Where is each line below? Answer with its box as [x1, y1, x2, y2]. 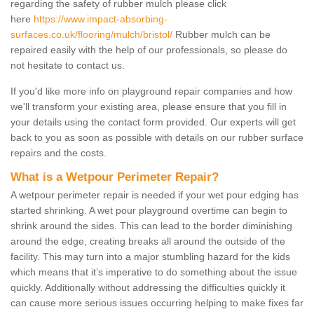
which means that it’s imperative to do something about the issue [11, 266, 297, 278]
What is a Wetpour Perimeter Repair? [11, 170, 219, 184]
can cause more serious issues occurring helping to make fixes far [11, 296, 303, 308]
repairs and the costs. [11, 146, 107, 158]
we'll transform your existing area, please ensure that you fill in [11, 100, 287, 112]
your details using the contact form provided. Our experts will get [11, 116, 296, 128]
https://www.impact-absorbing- [34, 13, 168, 25]
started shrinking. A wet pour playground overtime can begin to [11, 204, 287, 216]
